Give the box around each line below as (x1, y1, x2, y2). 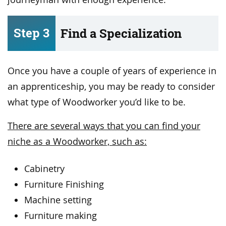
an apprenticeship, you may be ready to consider (8, 80, 215, 92)
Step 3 (14, 24, 49, 41)
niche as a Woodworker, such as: (8, 135, 147, 147)
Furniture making (24, 210, 97, 222)
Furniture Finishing (24, 179, 104, 191)
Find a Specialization (61, 25, 182, 42)
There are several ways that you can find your (8, 120, 200, 132)
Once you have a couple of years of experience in (8, 65, 216, 77)
